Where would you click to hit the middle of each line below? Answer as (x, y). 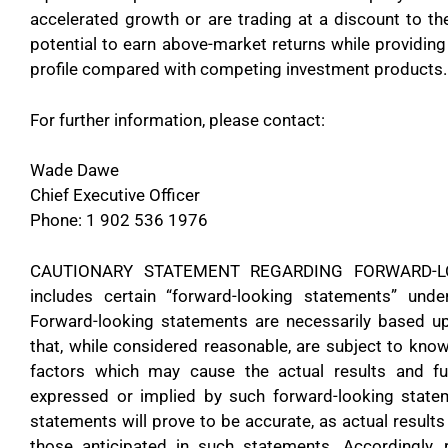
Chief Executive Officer (115, 195)
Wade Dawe (74, 170)
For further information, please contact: (177, 119)
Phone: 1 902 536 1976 (119, 220)
